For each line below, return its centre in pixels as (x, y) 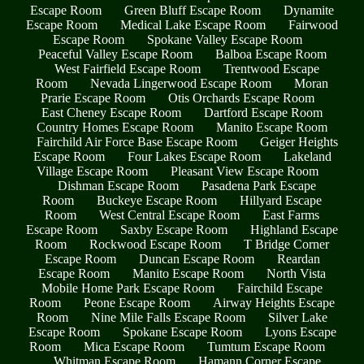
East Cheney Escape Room (111, 113)
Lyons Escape (300, 332)
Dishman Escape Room (118, 186)
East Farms (291, 215)
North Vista (296, 274)
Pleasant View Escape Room (244, 171)
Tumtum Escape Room (266, 347)
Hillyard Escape (281, 201)
